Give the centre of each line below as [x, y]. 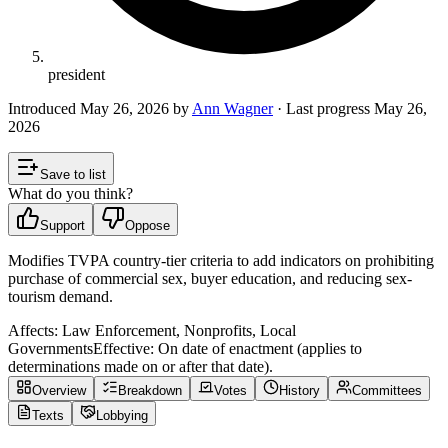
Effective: [123, 348]
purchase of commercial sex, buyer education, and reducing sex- [210, 278]
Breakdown [150, 390]
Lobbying [122, 415]
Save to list [73, 174]
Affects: [33, 330]
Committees [387, 390]
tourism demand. [60, 296]
